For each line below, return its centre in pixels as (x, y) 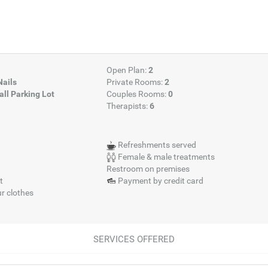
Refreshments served (156, 145)
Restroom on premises (148, 169)
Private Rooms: (135, 82)
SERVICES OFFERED (134, 240)
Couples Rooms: (137, 94)
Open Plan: (127, 70)
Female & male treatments (165, 157)
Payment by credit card (159, 181)
